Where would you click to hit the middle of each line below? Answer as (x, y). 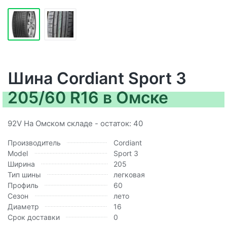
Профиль (23, 185)
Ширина (21, 164)
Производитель (34, 142)
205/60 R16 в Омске (88, 97)
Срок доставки (34, 217)
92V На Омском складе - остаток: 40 (75, 123)
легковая (129, 174)
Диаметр (23, 206)
